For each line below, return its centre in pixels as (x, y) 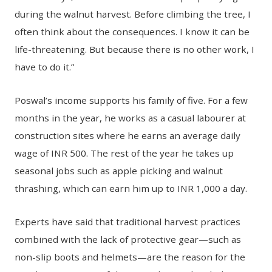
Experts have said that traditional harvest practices (128, 221)
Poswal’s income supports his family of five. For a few (131, 100)
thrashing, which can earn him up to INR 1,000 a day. (131, 189)
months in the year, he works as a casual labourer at (131, 118)
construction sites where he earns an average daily (128, 136)
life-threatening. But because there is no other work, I (135, 49)
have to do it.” (45, 67)
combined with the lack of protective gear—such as (128, 239)
